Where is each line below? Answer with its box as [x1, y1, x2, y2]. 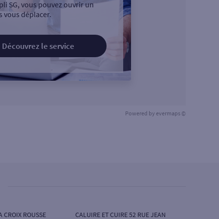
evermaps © [156, 109, 186, 117]
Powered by [125, 109, 156, 117]
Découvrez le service [1, 41, 74, 51]
